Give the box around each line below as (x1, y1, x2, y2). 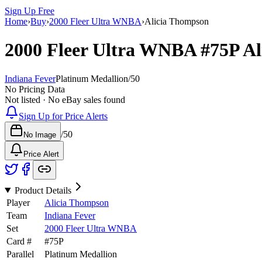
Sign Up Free (5, 5, 54, 16)
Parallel (6, 249, 34, 259)
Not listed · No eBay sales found (5, 94, 125, 105)
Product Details (14, 185, 71, 195)
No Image (23, 130, 56, 139)
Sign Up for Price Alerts (19, 111, 108, 121)
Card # (6, 236, 32, 246)
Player (6, 197, 30, 208)
